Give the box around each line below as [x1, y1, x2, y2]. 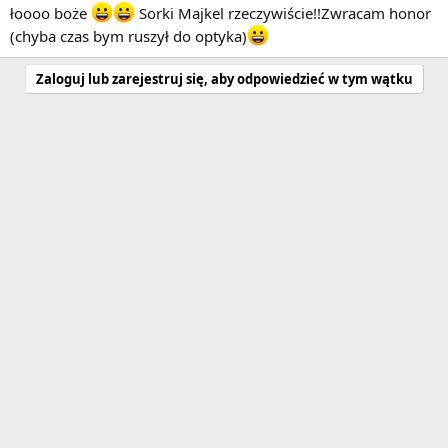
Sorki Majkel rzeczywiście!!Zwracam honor [135, 3, 431, 24]
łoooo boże [10, 3, 91, 24]
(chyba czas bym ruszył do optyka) [10, 26, 247, 47]
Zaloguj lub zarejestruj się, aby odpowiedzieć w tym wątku [35, 70, 413, 89]
